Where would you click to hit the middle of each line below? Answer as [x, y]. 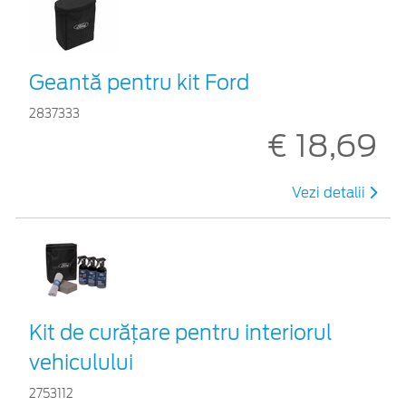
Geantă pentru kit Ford [139, 82]
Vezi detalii [330, 193]
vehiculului [81, 362]
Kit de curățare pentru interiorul [180, 332]
